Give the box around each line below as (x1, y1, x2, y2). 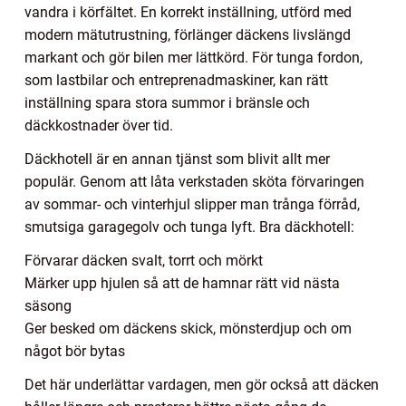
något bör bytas (24, 343, 125, 361)
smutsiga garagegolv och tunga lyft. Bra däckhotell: (24, 218, 354, 237)
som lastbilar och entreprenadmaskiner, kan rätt (24, 72, 328, 90)
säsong (24, 297, 72, 315)
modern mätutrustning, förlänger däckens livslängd (24, 26, 351, 44)
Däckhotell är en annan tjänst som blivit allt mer (24, 150, 330, 169)
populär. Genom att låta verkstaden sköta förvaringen (24, 173, 364, 191)
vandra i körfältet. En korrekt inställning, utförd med (24, 4, 352, 22)
